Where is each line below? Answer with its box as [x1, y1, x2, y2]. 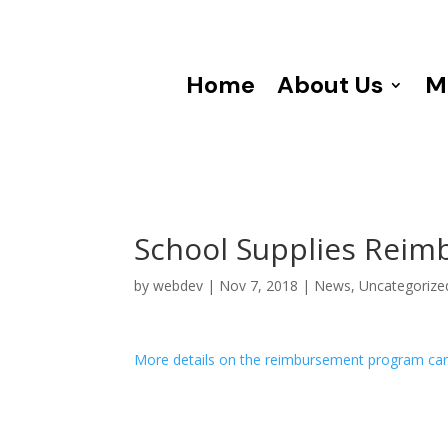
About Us [276, 69, 383, 101]
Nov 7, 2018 [219, 275, 299, 295]
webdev [153, 275, 204, 295]
